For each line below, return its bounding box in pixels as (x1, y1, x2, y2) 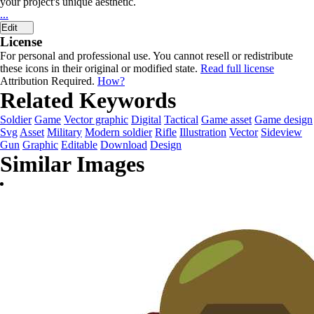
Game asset (201, 114, 252, 125)
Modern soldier (85, 126, 152, 138)
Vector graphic (64, 114, 128, 125)
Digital (131, 114, 161, 125)
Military (47, 126, 82, 138)
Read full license (200, 62, 274, 74)
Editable (61, 139, 97, 151)
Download (100, 139, 147, 151)
